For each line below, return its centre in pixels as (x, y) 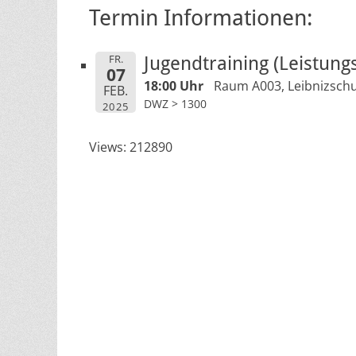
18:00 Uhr (173, 86)
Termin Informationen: (201, 18)
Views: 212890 (131, 147)
